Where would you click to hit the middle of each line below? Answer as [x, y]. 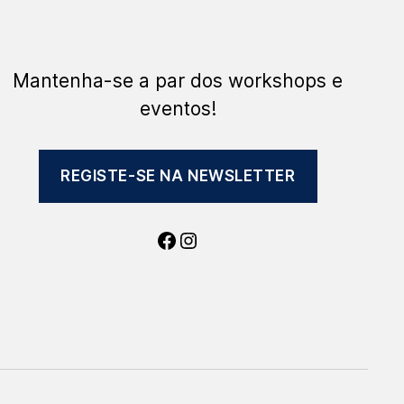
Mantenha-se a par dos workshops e [178, 81]
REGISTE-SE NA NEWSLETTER [178, 175]
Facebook [205, 239]
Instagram [229, 239]
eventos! [178, 109]
